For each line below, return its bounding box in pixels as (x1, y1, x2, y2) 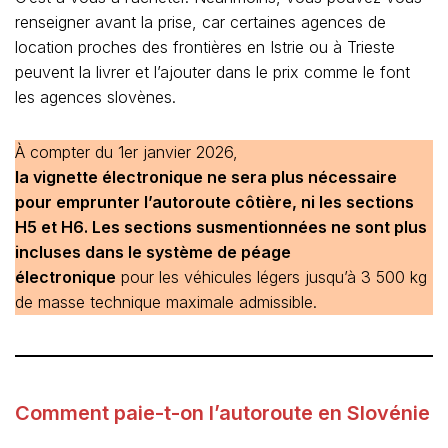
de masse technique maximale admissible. (15, 291, 317, 312)
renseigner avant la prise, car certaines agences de (15, 11, 386, 32)
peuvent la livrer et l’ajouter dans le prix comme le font (15, 61, 410, 82)
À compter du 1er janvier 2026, (15, 141, 243, 162)
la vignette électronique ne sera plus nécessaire (15, 166, 397, 187)
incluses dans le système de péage (15, 241, 291, 262)
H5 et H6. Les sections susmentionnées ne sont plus (15, 216, 427, 237)
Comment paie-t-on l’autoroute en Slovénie (15, 400, 430, 425)
